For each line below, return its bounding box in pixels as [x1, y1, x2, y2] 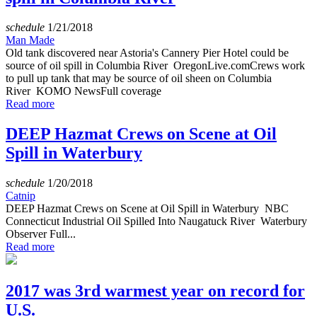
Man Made [6, 34, 54, 47]
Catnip [6, 190, 35, 202]
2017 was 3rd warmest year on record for [6, 282, 305, 301]
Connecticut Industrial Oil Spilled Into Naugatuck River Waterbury [6, 215, 307, 228]
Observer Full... [6, 228, 76, 241]
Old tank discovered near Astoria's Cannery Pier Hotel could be [6, 47, 289, 59]
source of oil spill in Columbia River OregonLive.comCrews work [6, 59, 305, 72]
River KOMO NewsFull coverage [6, 85, 161, 98]
